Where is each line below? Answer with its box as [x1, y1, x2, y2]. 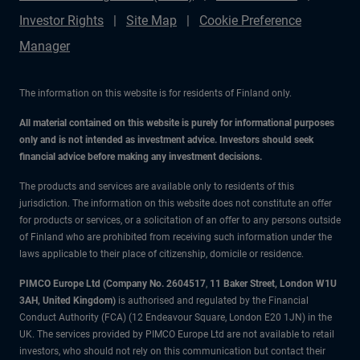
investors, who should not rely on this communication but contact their [19, 346, 325, 357]
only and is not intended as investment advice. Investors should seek [19, 134, 313, 145]
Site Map [126, 13, 177, 28]
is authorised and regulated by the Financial [118, 295, 309, 306]
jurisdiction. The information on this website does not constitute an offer [19, 198, 332, 209]
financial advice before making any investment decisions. [19, 151, 262, 162]
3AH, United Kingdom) [19, 295, 118, 306]
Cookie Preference [199, 13, 301, 28]
